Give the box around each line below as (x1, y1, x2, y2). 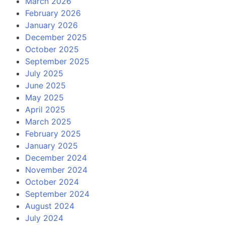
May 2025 (25, 92, 64, 102)
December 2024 (25, 152, 87, 163)
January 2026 (25, 20, 78, 30)
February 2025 (25, 128, 81, 139)
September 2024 (25, 188, 89, 199)
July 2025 (25, 68, 63, 78)
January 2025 (25, 140, 78, 151)
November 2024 (25, 164, 87, 175)
